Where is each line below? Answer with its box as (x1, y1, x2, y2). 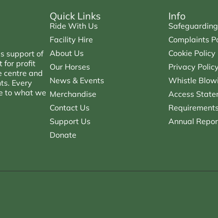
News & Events (50, 75, 105, 85)
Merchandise (50, 89, 97, 99)
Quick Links (50, 9, 101, 22)
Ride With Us (50, 20, 98, 31)
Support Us (50, 116, 91, 126)
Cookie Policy (168, 48, 216, 58)
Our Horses (50, 61, 91, 72)
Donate (50, 129, 77, 140)
